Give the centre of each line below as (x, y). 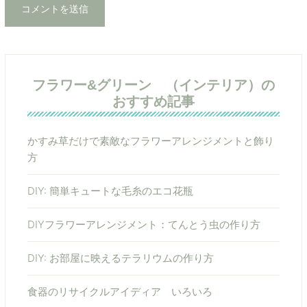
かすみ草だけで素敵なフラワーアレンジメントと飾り (150, 141)
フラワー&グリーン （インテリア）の (153, 85)
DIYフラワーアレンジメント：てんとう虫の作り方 (144, 225)
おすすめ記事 (153, 102)
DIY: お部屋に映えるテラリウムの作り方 (120, 258)
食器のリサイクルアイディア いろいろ (120, 292)
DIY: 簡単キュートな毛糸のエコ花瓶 (110, 191)
